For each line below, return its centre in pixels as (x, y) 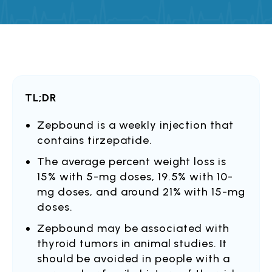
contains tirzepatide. (95, 140)
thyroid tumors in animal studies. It (132, 243)
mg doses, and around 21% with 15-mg (141, 192)
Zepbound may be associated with (133, 228)
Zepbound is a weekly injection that (135, 125)
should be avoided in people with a (134, 259)
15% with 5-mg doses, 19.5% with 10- (135, 177)
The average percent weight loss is (132, 161)
